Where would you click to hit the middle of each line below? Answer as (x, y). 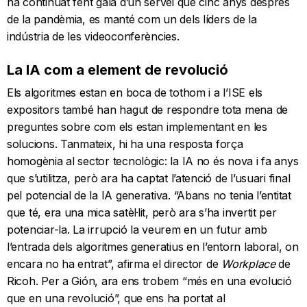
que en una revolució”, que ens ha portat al (116, 298)
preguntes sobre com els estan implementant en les (137, 127)
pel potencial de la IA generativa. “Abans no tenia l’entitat (149, 196)
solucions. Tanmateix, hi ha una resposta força (125, 144)
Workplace (248, 264)
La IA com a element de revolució (118, 70)
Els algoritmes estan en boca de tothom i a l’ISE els (135, 93)
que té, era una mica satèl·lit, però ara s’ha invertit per (142, 213)
